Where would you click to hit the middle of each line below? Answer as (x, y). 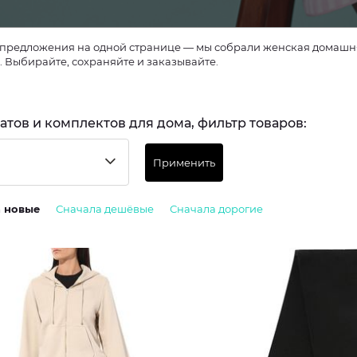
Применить (184, 162)
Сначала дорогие (216, 209)
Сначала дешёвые (105, 209)
